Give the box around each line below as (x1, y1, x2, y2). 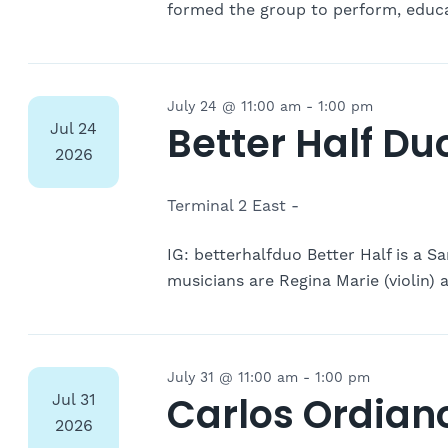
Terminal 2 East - (167, 196, 299, 217)
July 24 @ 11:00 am (167, 98, 301, 117)
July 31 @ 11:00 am (167, 369, 298, 388)
